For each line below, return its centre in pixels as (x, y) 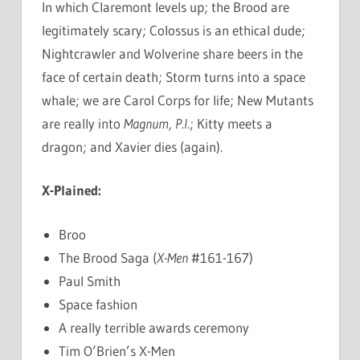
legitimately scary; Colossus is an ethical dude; (174, 30)
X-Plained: (72, 190)
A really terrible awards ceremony (154, 327)
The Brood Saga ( (108, 257)
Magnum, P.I (155, 123)
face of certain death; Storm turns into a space (174, 76)
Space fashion (98, 304)
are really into (83, 123)
